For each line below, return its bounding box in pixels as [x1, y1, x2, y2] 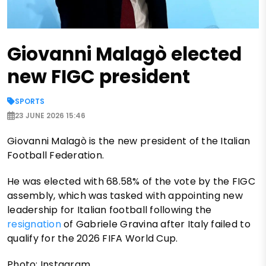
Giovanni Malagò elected [7, 40, 242, 67]
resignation [7, 217, 64, 231]
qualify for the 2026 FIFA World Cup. [7, 231, 178, 245]
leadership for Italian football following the [7, 202, 212, 217]
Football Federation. [7, 148, 104, 162]
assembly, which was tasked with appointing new [7, 188, 243, 202]
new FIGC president [7, 63, 190, 90]
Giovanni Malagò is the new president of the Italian [7, 134, 251, 148]
